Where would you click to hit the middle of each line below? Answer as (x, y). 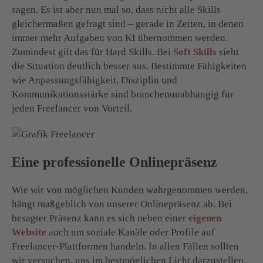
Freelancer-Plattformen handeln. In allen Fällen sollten (125, 246)
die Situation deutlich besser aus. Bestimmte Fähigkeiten (129, 66)
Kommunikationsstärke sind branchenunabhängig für (123, 94)
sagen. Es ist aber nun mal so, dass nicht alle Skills (116, 9)
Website (29, 232)
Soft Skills (195, 52)
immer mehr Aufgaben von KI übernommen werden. (120, 38)
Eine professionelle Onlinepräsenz (114, 162)
